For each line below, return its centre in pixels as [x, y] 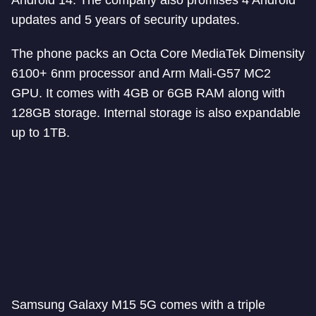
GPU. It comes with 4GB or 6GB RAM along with [148, 93]
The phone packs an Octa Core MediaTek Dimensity [158, 54]
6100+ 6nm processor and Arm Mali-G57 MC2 [141, 73]
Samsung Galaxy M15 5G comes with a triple [138, 305]
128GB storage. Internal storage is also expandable [156, 113]
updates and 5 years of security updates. [126, 20]
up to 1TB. [41, 133]
